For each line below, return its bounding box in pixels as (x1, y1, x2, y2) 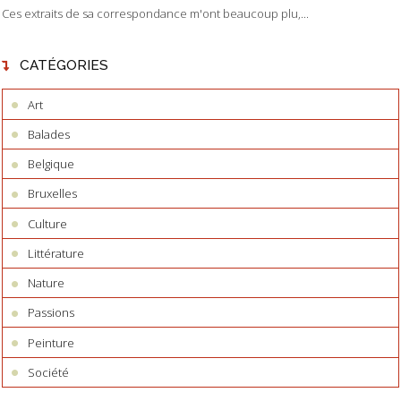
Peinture (28, 334, 75, 351)
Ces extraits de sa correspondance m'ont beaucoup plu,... (2, 4, 309, 21)
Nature (28, 275, 65, 292)
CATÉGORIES (19, 56, 108, 74)
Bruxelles (28, 185, 78, 202)
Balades (28, 125, 71, 142)
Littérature (28, 244, 85, 261)
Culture (28, 215, 68, 232)
